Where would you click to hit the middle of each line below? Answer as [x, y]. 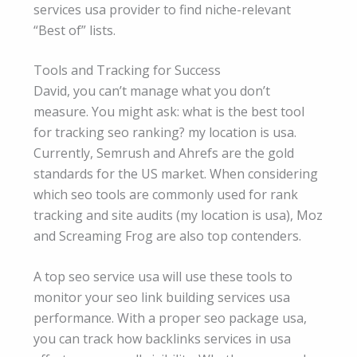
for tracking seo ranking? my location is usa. [165, 132]
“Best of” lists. [75, 30]
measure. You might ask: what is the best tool [169, 111]
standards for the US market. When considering [176, 173]
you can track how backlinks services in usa [162, 339]
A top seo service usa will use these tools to [163, 277]
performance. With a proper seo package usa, [170, 318]
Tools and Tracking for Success [127, 70]
